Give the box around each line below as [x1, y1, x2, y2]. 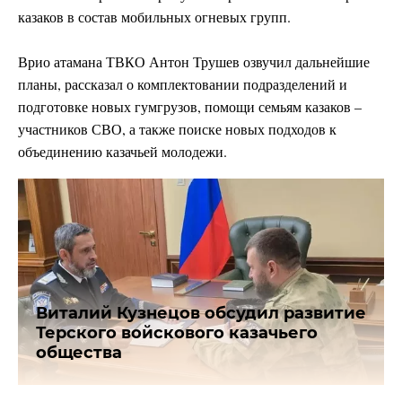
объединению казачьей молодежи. [18, 142, 227, 162]
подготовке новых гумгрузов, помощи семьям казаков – [18, 97, 362, 117]
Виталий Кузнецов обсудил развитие [36, 302, 366, 323]
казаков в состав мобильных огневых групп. [18, 7, 291, 27]
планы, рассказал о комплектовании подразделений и [18, 74, 347, 94]
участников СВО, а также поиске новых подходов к [18, 119, 336, 139]
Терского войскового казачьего [36, 322, 318, 343]
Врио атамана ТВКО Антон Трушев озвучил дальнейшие [18, 52, 370, 72]
